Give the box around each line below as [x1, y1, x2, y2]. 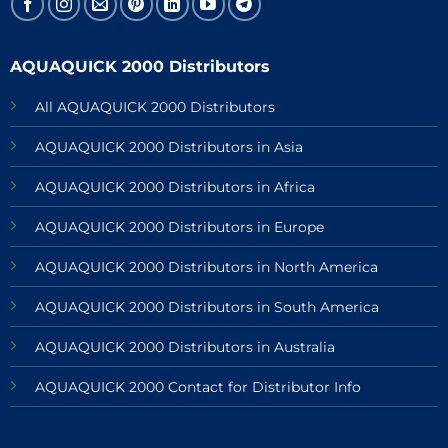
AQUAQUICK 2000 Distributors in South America [34, 297, 383, 316]
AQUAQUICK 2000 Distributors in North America [34, 257, 378, 276]
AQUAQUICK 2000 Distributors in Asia [34, 137, 303, 156]
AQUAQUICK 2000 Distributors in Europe [34, 217, 324, 236]
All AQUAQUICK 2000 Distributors [34, 97, 275, 116]
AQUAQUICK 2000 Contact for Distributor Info [34, 377, 361, 396]
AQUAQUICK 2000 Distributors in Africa [34, 177, 315, 196]
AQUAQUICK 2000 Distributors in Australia [34, 337, 339, 356]
